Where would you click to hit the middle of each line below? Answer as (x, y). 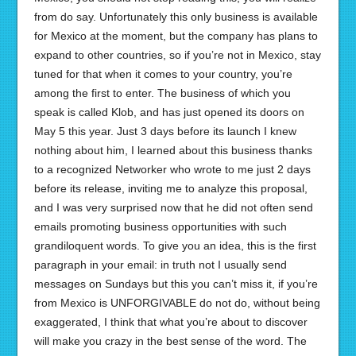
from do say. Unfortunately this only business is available (176, 17)
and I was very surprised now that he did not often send (173, 207)
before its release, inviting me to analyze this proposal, (170, 188)
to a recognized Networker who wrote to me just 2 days (172, 169)
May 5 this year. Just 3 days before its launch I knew (165, 131)
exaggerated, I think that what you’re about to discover (170, 322)
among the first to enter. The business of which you (162, 93)
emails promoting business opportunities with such (160, 226)
